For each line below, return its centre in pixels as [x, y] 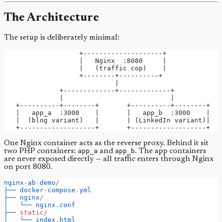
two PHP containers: [41, 151]
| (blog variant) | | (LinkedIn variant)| [107, 120]
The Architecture [52, 18]
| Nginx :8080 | [85, 61]
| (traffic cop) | [85, 68]
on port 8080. [28, 167]
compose [61, 190]
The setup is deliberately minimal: [62, 38]
